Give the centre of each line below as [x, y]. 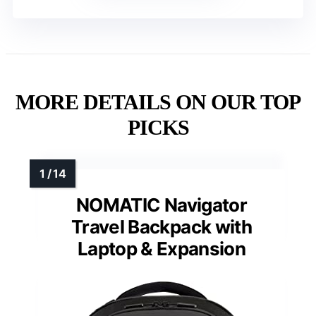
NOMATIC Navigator [162, 205]
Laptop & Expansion [162, 248]
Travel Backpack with [161, 226]
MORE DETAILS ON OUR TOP [158, 102]
